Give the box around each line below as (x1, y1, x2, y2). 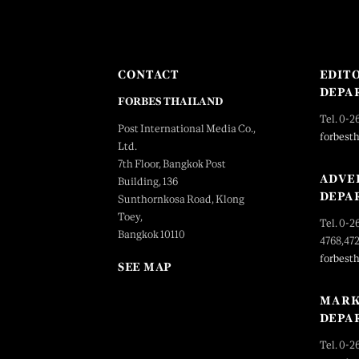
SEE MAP (118, 260, 172, 273)
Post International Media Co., (118, 122, 256, 135)
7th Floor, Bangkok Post (118, 157, 226, 170)
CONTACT (118, 67, 179, 81)
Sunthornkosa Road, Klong (118, 192, 244, 205)
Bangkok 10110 (118, 228, 185, 240)
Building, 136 (118, 175, 178, 188)
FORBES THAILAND (118, 95, 223, 107)
